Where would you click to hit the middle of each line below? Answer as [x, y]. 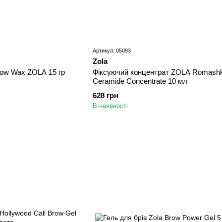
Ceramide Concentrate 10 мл [140, 81]
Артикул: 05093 [111, 50]
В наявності [110, 106]
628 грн [105, 95]
